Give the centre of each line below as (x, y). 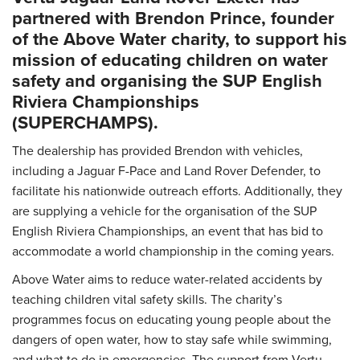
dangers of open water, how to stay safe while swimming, (172, 340)
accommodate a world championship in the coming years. (173, 251)
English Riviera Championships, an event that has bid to (168, 231)
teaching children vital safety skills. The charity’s (147, 299)
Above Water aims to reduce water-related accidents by (167, 279)
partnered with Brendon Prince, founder (173, 18)
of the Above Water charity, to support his (180, 39)
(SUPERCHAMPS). (85, 123)
